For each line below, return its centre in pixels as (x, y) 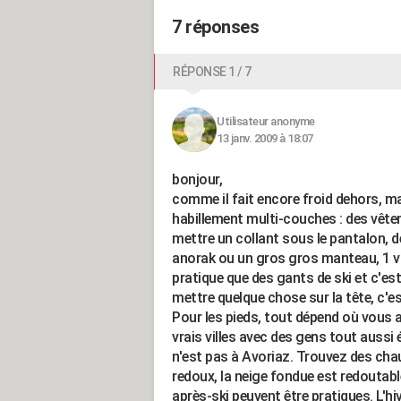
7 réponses (215, 27)
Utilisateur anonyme (266, 121)
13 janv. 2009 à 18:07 (265, 138)
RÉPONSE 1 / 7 (212, 72)
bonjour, (197, 179)
